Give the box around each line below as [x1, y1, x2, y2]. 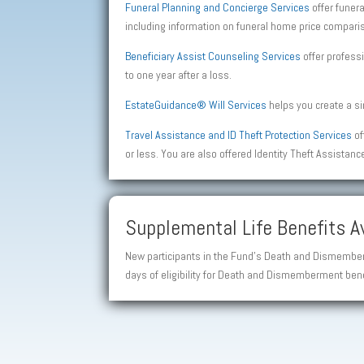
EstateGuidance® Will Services [125, 97, 267, 112]
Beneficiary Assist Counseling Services [125, 48, 301, 63]
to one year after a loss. [125, 67, 232, 82]
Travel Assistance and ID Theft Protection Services [125, 127, 353, 142]
